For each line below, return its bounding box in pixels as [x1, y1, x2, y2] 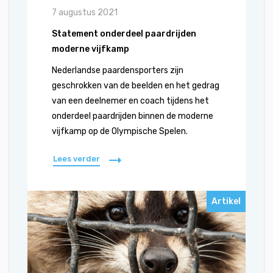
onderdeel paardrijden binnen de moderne [52, 111, 213, 121]
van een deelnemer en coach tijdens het [52, 96, 209, 106]
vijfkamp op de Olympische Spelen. [52, 126, 188, 136]
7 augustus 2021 [52, 7, 118, 18]
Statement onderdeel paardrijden [52, 29, 196, 39]
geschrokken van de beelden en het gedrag [52, 80, 219, 91]
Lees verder [53, 154, 100, 163]
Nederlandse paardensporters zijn [52, 65, 183, 76]
